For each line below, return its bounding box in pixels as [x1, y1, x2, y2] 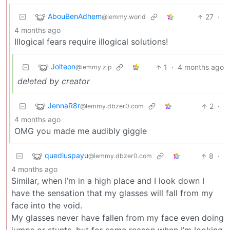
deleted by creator [17, 76, 90, 87]
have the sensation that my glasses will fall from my [11, 188, 213, 199]
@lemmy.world [102, 13, 146, 21]
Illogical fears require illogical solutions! [14, 36, 168, 47]
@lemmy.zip [75, 63, 111, 71]
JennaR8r [48, 101, 80, 110]
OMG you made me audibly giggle [14, 126, 147, 137]
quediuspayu [45, 151, 88, 160]
